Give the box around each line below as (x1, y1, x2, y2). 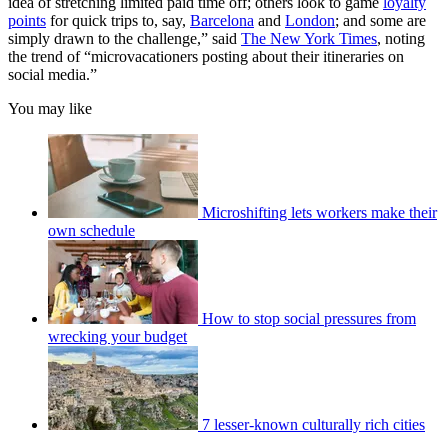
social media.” (8, 66, 97, 84)
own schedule (48, 222, 135, 240)
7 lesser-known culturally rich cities (202, 416, 425, 434)
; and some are (335, 12, 426, 30)
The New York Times (241, 30, 377, 48)
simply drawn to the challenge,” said (8, 30, 241, 48)
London (285, 12, 335, 30)
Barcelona (190, 12, 254, 30)
